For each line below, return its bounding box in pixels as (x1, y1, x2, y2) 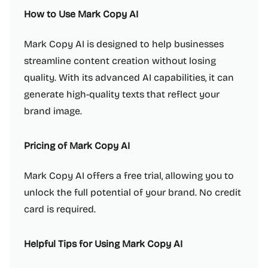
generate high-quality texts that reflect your (24, 89, 220, 100)
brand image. (24, 105, 82, 117)
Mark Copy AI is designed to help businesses (24, 38, 224, 50)
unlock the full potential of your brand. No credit (24, 187, 241, 198)
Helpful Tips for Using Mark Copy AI (24, 238, 182, 249)
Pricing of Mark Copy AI (24, 140, 130, 151)
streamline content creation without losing (24, 55, 216, 66)
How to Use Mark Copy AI (24, 8, 138, 20)
